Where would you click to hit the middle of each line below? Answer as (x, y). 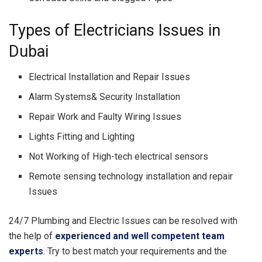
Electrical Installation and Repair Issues (110, 77)
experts (26, 251)
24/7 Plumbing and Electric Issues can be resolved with (123, 221)
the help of (32, 236)
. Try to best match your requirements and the (135, 251)
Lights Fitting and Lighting (82, 137)
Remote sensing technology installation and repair (131, 177)
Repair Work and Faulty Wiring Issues (105, 117)
